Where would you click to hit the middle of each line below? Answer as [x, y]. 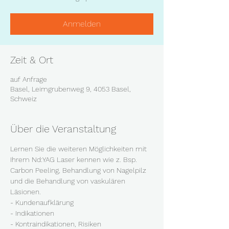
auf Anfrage [29, 79]
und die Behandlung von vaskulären [69, 181]
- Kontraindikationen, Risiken [56, 224]
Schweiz [24, 98]
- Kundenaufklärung [42, 202]
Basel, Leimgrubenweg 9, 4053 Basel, [71, 89]
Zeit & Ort [32, 60]
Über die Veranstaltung [63, 129]
